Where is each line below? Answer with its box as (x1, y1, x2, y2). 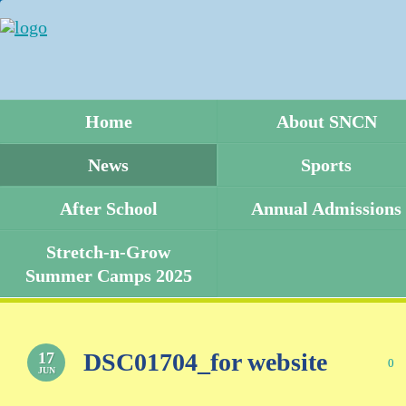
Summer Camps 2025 (24, 266, 192, 285)
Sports (301, 155, 352, 175)
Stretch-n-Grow (46, 242, 170, 262)
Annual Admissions (251, 198, 401, 218)
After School (59, 198, 158, 218)
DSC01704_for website (83, 348, 327, 376)
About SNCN (275, 111, 377, 131)
